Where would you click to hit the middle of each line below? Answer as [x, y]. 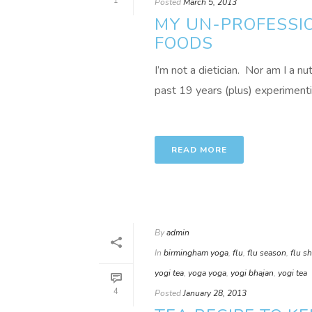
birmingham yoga [196, 253]
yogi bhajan [252, 273]
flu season [267, 253]
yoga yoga [207, 273]
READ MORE [199, 150]
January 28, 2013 [215, 293]
